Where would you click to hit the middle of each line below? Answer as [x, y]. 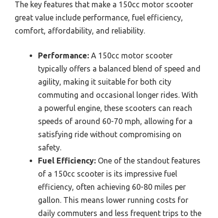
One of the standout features [148, 160]
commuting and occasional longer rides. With [118, 95]
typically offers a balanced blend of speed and [119, 68]
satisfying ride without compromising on [110, 134]
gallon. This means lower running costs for [113, 200]
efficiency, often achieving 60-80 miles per [112, 187]
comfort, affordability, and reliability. [80, 30]
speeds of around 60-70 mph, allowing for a [115, 121]
